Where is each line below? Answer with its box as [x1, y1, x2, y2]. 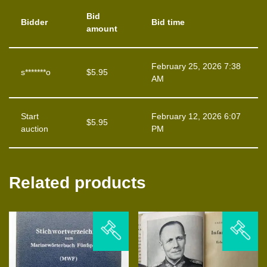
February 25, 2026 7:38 [151, 61, 241, 71]
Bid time [151, 17, 185, 27]
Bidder [21, 17, 48, 27]
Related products [9, 173, 146, 192]
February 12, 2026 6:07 [151, 111, 241, 121]
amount [86, 24, 117, 33]
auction [21, 124, 48, 133]
